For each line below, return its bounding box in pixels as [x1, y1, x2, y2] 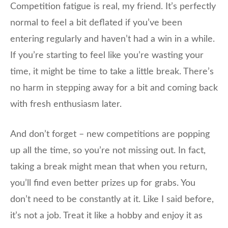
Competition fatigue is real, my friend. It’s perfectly [10, 2, 216, 12]
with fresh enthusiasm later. [10, 100, 122, 109]
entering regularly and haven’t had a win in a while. [10, 35, 215, 44]
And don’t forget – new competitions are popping [10, 130, 210, 139]
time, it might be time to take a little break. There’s [10, 67, 214, 77]
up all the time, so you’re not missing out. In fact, [10, 146, 206, 156]
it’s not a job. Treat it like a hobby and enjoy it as [10, 211, 203, 221]
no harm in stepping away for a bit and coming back [10, 83, 218, 93]
